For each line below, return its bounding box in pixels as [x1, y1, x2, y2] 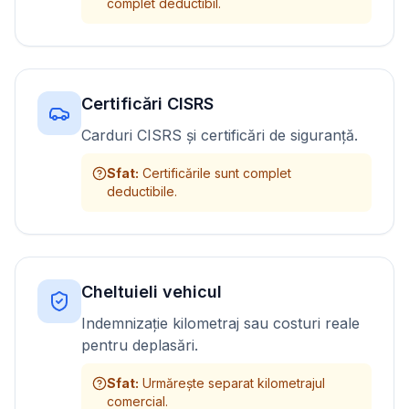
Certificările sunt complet [142, 165, 291, 181]
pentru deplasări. [81, 336, 198, 354]
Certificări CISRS [81, 94, 214, 113]
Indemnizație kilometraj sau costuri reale [81, 314, 360, 332]
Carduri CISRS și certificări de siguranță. [81, 126, 358, 144]
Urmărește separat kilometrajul [142, 375, 325, 391]
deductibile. [107, 184, 177, 199]
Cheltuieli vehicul [81, 282, 222, 301]
